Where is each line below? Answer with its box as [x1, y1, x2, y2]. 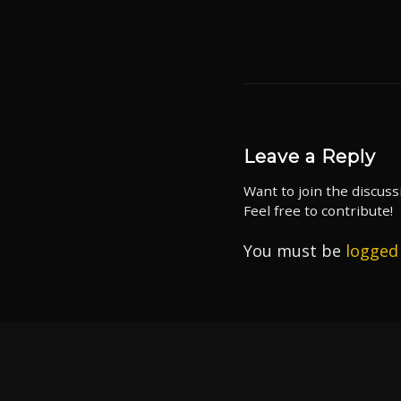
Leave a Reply [243, 145, 376, 167]
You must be [243, 239, 346, 261]
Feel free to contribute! [243, 200, 393, 219]
